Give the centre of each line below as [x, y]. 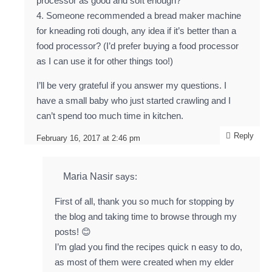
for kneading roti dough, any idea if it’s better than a [136, 31]
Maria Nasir [88, 176]
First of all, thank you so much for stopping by [144, 201]
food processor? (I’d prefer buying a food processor [138, 46]
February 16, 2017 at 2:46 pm [88, 138]
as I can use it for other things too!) [105, 61]
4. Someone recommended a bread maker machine [139, 15]
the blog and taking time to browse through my [146, 216]
